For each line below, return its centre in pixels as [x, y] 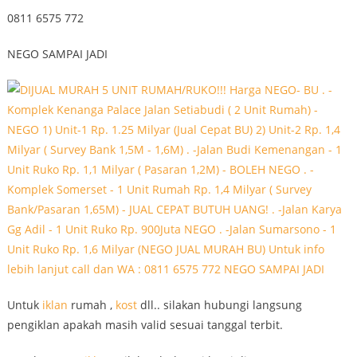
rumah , [91, 305]
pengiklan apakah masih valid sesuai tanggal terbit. [145, 325]
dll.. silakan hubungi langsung [219, 305]
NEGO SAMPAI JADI [57, 54]
